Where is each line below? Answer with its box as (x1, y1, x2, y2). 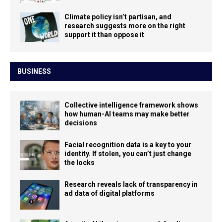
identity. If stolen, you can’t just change (64, 150, 191, 158)
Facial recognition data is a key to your (64, 141, 191, 149)
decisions (64, 119, 97, 127)
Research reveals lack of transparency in (64, 180, 198, 189)
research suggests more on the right (64, 22, 185, 30)
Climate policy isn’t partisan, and (64, 13, 171, 21)
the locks (64, 159, 95, 167)
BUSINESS (17, 67, 51, 76)
